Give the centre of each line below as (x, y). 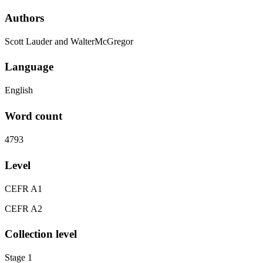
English (19, 90)
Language (29, 67)
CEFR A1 (23, 188)
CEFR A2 (23, 208)
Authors (24, 18)
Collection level (41, 234)
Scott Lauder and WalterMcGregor (69, 41)
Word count (33, 116)
